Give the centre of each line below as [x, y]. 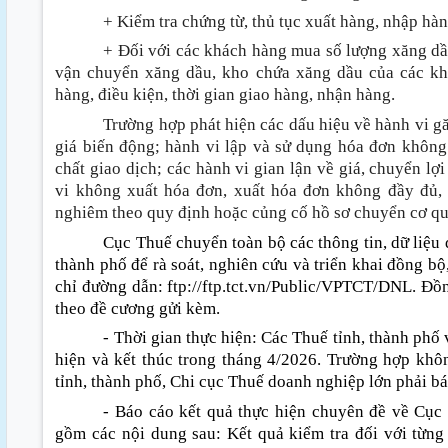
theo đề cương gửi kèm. [140, 308]
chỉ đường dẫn [106, 286]
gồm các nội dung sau [136, 434]
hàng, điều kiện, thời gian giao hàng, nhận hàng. [227, 95]
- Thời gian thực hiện [178, 338]
